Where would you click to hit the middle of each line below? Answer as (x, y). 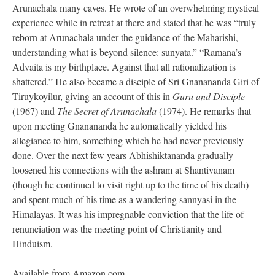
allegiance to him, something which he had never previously (128, 141)
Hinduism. (33, 244)
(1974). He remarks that (204, 111)
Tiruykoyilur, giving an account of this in (92, 96)
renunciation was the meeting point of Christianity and (117, 229)
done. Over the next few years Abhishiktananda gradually (123, 155)
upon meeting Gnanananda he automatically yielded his (119, 126)
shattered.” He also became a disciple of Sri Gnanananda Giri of (136, 82)
